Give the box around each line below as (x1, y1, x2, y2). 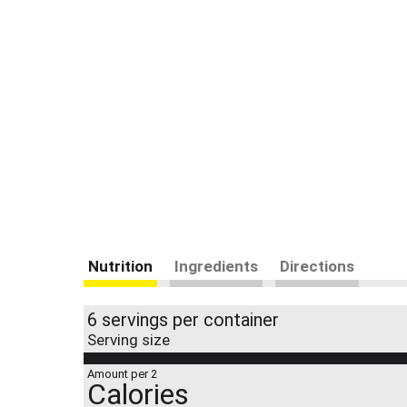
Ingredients (174, 257, 258, 275)
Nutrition (88, 257, 153, 275)
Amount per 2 (87, 367, 157, 381)
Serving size (87, 331, 170, 349)
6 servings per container (87, 309, 279, 331)
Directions (280, 257, 354, 275)
